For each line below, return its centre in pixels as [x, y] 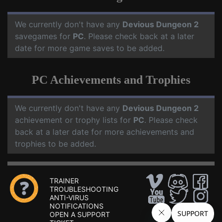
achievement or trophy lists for [74, 120]
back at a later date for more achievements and [105, 132]
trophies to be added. [55, 144]
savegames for [44, 36]
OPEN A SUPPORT [80, 214]
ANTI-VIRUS [69, 197]
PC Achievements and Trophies [111, 80]
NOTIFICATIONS [77, 206]
